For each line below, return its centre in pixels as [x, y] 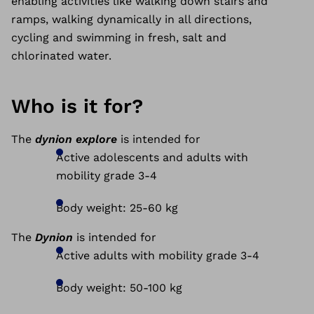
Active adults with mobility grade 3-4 [158, 255]
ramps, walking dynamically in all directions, [131, 19]
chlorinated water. [61, 56]
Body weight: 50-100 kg [119, 288]
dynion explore [78, 139]
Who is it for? [77, 106]
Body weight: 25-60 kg [117, 208]
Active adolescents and [121, 157]
